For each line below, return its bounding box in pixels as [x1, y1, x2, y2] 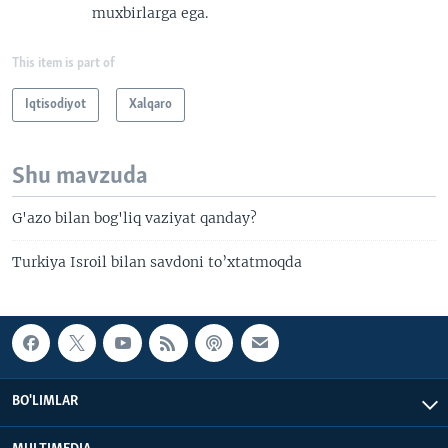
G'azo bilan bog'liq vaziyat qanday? [12, 209, 257, 227]
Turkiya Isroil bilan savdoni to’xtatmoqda [12, 253, 302, 271]
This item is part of [12, 57, 115, 70]
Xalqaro [129, 98, 172, 111]
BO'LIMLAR [12, 393, 78, 409]
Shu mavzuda [12, 164, 148, 189]
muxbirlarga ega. [92, 4, 208, 22]
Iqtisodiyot [25, 98, 86, 111]
